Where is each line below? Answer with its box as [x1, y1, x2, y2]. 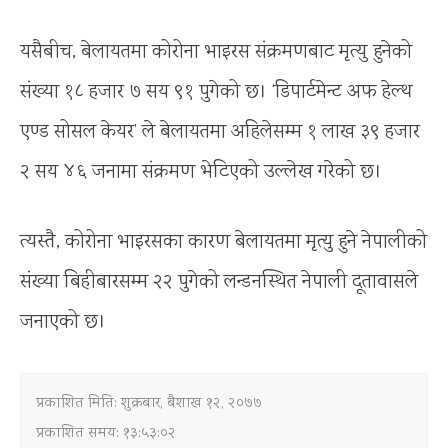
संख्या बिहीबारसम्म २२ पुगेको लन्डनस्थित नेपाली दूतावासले [20, 267, 418, 297]
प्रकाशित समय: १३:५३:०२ [36, 422, 176, 445]
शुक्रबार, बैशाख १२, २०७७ [121, 392, 262, 415]
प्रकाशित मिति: [36, 392, 121, 415]
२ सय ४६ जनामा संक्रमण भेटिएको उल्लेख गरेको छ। [20, 157, 382, 187]
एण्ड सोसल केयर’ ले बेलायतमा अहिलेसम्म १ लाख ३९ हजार [20, 117, 420, 147]
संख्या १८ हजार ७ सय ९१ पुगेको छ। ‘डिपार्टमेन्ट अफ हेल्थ [20, 77, 413, 107]
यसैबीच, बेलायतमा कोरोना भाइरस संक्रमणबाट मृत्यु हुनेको [20, 37, 412, 67]
